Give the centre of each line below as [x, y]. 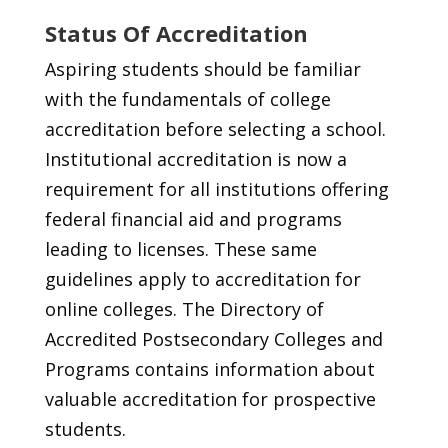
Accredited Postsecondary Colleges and [213, 339]
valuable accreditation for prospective [210, 399]
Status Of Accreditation [176, 33]
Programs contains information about [209, 369]
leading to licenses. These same [180, 249]
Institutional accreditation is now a [195, 159]
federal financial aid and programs [193, 219]
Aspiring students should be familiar [202, 69]
